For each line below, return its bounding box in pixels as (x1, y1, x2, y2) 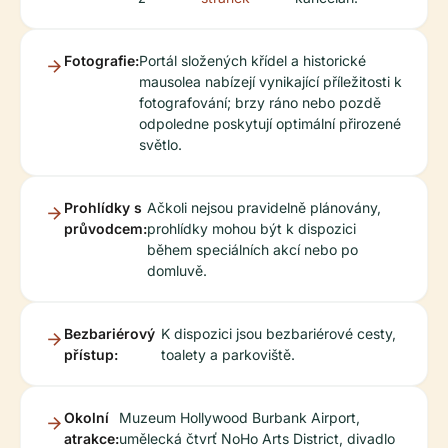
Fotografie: (64, 52, 139, 70)
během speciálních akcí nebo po (147, 241, 358, 259)
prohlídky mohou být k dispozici (147, 220, 356, 238)
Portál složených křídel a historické (139, 52, 366, 70)
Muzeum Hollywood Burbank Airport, (119, 409, 360, 427)
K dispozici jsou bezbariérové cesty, (160, 325, 396, 343)
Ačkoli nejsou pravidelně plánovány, (147, 199, 381, 217)
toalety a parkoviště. (160, 346, 295, 364)
